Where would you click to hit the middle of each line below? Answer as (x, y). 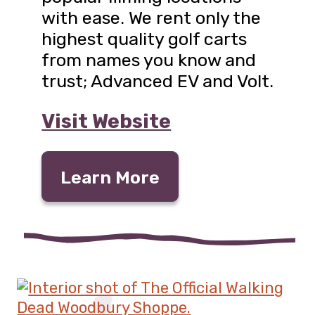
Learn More (110, 178)
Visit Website (107, 121)
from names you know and (149, 60)
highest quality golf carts (144, 39)
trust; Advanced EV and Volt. (158, 81)
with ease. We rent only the (152, 18)
